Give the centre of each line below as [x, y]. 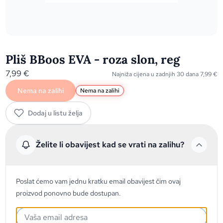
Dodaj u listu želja [56, 113]
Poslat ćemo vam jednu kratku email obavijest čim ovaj [99, 181]
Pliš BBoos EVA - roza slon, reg [93, 59]
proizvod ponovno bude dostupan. [69, 193]
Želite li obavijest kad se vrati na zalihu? [110, 145]
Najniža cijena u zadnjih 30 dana [156, 74]
